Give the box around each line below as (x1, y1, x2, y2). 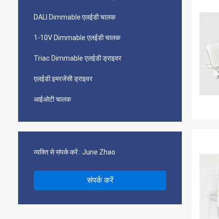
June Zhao (82, 148, 115, 156)
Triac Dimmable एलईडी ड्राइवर (34, 54, 121, 62)
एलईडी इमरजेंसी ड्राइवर (34, 75, 92, 83)
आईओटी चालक (34, 95, 71, 103)
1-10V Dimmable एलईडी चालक (34, 34, 120, 42)
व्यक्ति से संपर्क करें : (34, 148, 81, 156)
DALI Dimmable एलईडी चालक (34, 13, 115, 21)
